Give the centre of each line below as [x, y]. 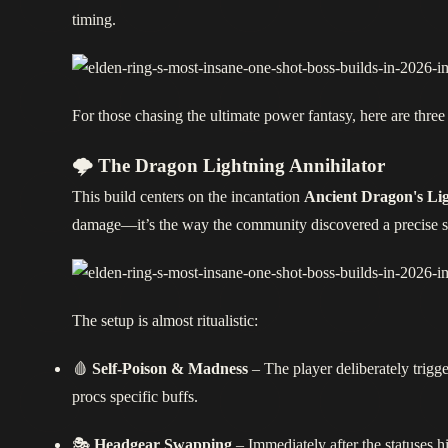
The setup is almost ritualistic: [165, 321]
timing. [94, 20]
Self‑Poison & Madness [170, 369]
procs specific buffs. [135, 397]
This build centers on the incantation [188, 197]
